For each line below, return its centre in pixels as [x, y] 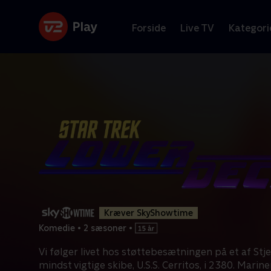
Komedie [57, 228]
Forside [149, 28]
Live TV [197, 28]
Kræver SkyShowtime [149, 213]
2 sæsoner [105, 228]
